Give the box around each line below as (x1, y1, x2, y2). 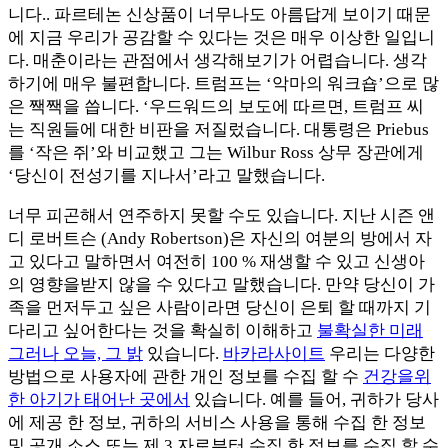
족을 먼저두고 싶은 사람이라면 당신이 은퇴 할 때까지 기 (8, 297, 431, 317)
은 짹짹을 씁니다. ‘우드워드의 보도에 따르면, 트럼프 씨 (8, 96, 424, 116)
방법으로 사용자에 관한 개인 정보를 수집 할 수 (8, 366, 363, 386)
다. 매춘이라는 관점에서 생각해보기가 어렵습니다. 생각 (8, 50, 427, 70)
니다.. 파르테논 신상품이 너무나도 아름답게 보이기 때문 (8, 4, 431, 24)
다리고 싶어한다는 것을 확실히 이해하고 (8, 320, 317, 340)
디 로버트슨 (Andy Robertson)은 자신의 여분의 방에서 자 (8, 228, 432, 248)
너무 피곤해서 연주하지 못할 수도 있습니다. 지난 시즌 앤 (8, 205, 435, 225)
